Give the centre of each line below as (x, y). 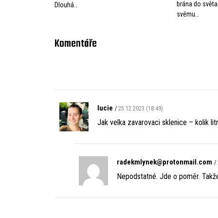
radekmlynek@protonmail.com (164, 162)
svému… (188, 14)
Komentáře (76, 44)
